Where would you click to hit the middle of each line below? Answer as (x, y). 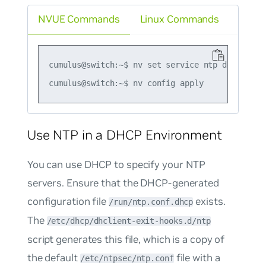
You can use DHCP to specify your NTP (116, 165)
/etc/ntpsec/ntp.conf (127, 259)
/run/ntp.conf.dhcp (151, 202)
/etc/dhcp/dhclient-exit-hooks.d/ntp (129, 221)
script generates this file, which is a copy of (126, 240)
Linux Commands (180, 19)
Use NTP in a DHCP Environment (124, 134)
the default (53, 258)
